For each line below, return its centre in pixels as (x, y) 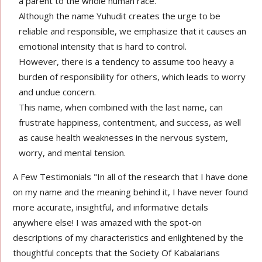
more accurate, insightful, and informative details (111, 207)
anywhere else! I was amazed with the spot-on (108, 222)
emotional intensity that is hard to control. (103, 46)
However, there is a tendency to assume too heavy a (127, 61)
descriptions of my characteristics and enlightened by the (128, 237)
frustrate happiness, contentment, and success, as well (130, 122)
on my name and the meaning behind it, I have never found (131, 192)
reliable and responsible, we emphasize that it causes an (133, 31)
